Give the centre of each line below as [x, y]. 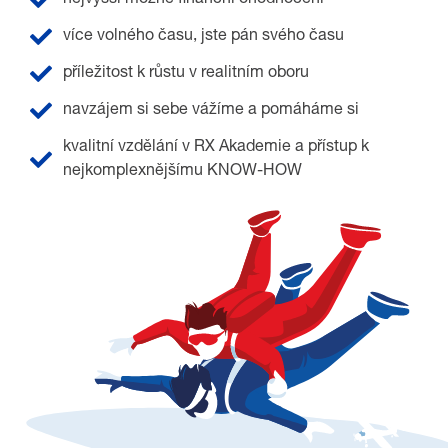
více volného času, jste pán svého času [203, 36]
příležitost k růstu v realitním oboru [185, 73]
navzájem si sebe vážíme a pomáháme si [210, 110]
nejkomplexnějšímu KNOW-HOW [182, 171]
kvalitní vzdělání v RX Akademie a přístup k [215, 147]
